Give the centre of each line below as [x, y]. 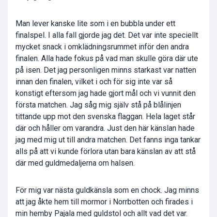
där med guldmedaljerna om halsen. [75, 163]
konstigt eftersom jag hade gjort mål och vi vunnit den [106, 93]
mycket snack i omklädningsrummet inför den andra [102, 47]
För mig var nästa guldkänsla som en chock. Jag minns [107, 190]
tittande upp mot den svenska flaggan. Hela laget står [105, 117]
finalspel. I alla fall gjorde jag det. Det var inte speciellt [107, 35]
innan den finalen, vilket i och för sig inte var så [94, 82]
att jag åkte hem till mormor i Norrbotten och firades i [104, 202]
